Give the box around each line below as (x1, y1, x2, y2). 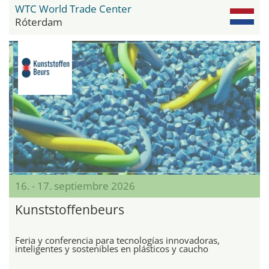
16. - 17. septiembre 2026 (15, 178, 135, 193)
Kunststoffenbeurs (15, 201, 124, 218)
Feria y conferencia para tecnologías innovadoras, (15, 234, 220, 246)
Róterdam (15, 14, 62, 29)
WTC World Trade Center (15, 1, 131, 16)
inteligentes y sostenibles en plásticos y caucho (15, 242, 208, 255)
